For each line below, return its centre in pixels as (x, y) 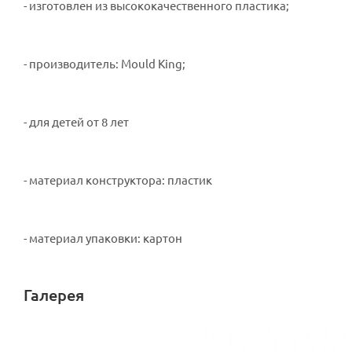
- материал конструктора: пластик (118, 179)
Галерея (54, 294)
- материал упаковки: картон (103, 237)
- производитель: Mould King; (104, 63)
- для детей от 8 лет (76, 121)
